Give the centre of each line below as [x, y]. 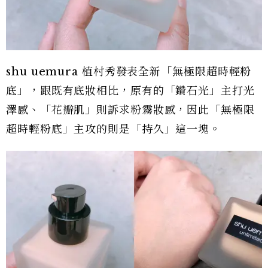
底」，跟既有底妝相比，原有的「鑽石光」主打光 [130, 91]
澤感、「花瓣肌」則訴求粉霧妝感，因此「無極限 [130, 110]
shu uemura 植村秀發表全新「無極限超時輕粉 [129, 72]
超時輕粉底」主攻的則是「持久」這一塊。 [114, 129]
